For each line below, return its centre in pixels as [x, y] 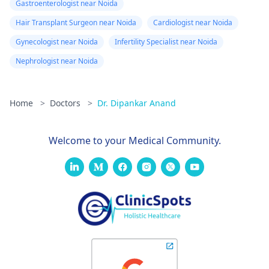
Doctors [66, 103]
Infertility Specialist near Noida [166, 42]
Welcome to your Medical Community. [134, 141]
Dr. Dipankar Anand [137, 103]
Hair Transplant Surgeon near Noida [76, 23]
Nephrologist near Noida [57, 61]
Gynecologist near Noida [57, 42]
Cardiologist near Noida [193, 23]
